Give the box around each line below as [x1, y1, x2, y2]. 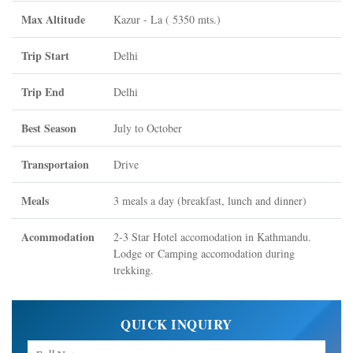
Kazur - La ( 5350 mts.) [113, 12, 221, 27]
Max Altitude [21, 11, 85, 28]
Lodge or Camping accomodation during [113, 246, 295, 261]
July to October [113, 121, 182, 136]
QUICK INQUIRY [121, 314, 232, 334]
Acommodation [21, 229, 95, 245]
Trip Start [21, 47, 69, 64]
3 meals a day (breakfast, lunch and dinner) [113, 193, 307, 208]
